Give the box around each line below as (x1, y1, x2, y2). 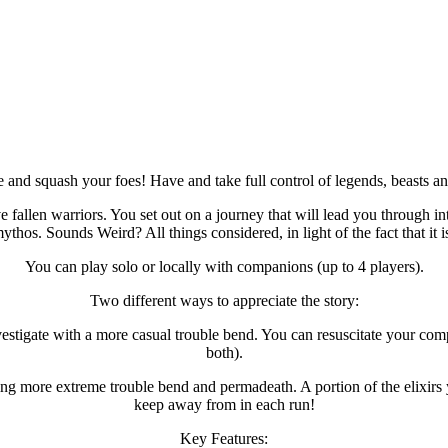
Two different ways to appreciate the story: (89, 291, 359, 309)
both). (205, 343, 243, 361)
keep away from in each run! (133, 395, 315, 413)
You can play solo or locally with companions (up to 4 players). (24, 257, 424, 275)
